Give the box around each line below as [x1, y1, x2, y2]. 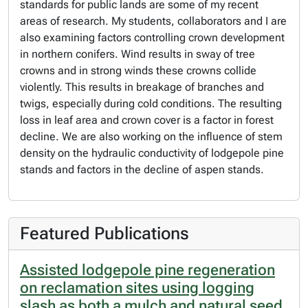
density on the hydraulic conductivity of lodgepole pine [20, 146, 284, 159]
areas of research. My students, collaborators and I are [20, 14, 287, 27]
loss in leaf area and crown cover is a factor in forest [20, 113, 274, 126]
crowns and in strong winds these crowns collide [20, 64, 256, 77]
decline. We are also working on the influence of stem [20, 130, 283, 143]
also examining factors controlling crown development [20, 31, 285, 44]
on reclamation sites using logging [20, 279, 254, 296]
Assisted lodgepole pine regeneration [20, 261, 275, 278]
